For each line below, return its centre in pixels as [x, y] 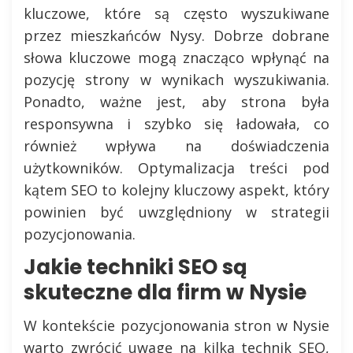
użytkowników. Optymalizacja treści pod [176, 168]
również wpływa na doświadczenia [176, 146]
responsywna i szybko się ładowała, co [176, 124]
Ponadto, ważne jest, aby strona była [176, 102]
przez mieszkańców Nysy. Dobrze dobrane [176, 35]
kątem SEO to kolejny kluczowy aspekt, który [176, 190]
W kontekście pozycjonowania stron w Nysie [176, 325]
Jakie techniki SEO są [136, 267]
